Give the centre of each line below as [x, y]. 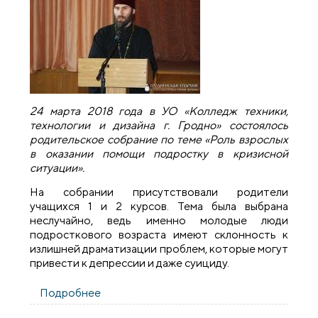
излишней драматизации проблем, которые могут [159, 249]
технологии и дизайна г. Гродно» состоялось [159, 125]
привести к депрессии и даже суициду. [130, 263]
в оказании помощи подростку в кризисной [159, 153]
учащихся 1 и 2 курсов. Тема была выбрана [159, 207]
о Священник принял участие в [181, 293]
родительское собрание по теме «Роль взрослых [159, 139]
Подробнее [71, 293]
